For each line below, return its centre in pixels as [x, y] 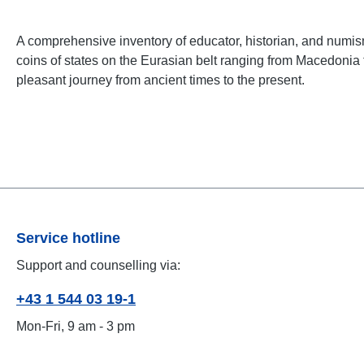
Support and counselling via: [98, 265]
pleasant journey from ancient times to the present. [160, 80]
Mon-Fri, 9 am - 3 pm [76, 326]
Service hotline [68, 238]
